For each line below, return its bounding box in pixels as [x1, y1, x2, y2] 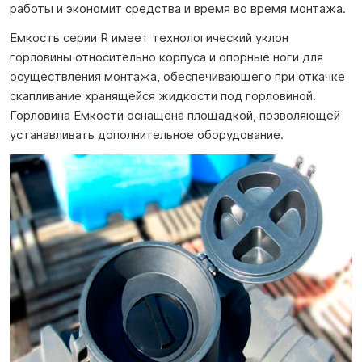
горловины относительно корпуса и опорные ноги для [10, 49, 323, 65]
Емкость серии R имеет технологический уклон [10, 30, 288, 45]
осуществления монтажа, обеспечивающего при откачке [10, 69, 345, 84]
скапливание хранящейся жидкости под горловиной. [10, 88, 316, 103]
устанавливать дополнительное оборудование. [10, 127, 284, 142]
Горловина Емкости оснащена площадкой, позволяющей [10, 107, 340, 123]
